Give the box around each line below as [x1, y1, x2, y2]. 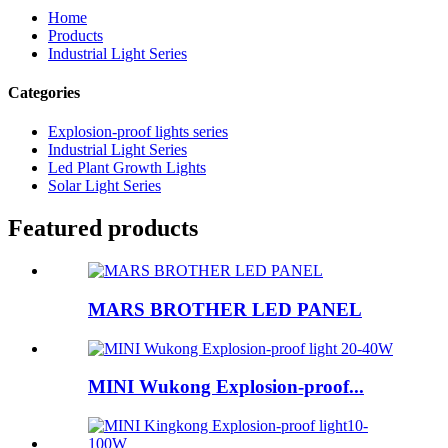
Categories [8, 84, 80, 102]
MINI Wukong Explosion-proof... [88, 376, 364, 398]
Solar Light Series [48, 177, 161, 195]
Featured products [8, 215, 198, 242]
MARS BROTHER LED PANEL [88, 298, 362, 320]
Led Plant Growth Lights [48, 159, 206, 177]
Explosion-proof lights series [48, 123, 228, 141]
